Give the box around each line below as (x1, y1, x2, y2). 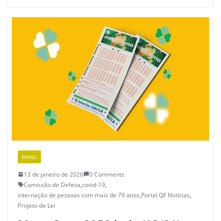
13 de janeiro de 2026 (24, 170, 83, 179)
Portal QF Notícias (141, 190, 190, 199)
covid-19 (82, 180, 105, 189)
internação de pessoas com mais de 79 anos (18, 190, 140, 199)
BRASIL (22, 153, 37, 160)
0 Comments (89, 170, 124, 179)
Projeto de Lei (18, 201, 55, 210)
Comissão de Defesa (24, 180, 80, 189)
